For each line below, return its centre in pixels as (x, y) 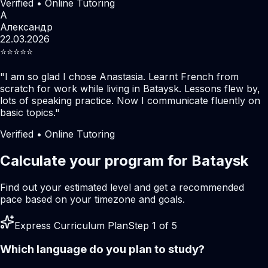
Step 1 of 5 (153, 225)
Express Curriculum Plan (71, 225)
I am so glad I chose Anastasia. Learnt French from (122, 76)
